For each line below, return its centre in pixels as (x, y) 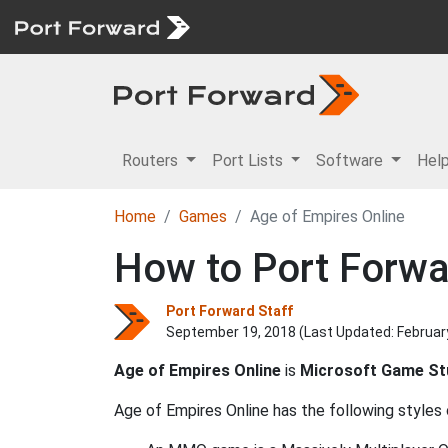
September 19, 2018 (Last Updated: (281, 332)
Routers (152, 160)
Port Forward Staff (229, 311)
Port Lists (249, 160)
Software (352, 160)
